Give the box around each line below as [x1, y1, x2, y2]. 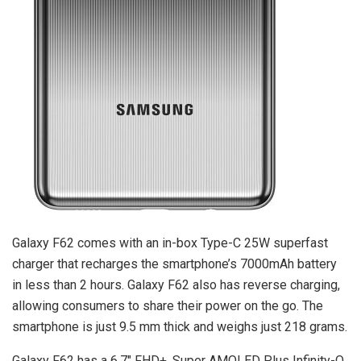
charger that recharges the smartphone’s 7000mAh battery [12, 255, 337, 272]
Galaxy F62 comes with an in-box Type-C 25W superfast [12, 234, 328, 251]
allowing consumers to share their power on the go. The [12, 297, 323, 313]
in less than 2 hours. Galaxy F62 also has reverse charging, [12, 276, 340, 293]
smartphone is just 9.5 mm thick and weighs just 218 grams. [12, 318, 347, 334]
